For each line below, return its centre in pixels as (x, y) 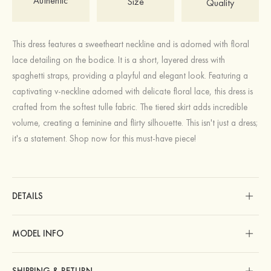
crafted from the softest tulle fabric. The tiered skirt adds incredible (130, 107)
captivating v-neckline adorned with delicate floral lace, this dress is (132, 92)
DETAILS (28, 196)
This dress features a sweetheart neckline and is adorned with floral (131, 44)
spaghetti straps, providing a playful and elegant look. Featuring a (130, 76)
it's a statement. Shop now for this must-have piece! (104, 139)
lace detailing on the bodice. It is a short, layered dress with (119, 60)
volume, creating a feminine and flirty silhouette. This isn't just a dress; (135, 123)
